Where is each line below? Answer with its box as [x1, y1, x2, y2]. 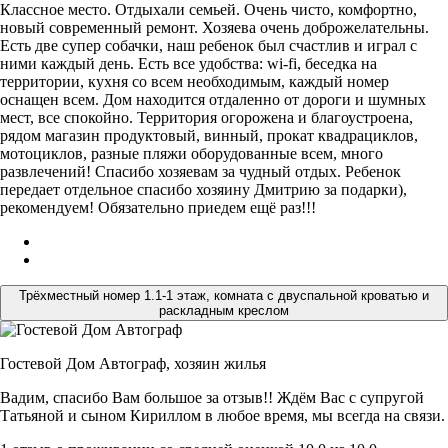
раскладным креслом [159, 303, 289, 319]
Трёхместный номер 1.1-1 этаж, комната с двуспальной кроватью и [19, 288, 429, 304]
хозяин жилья [174, 355, 266, 373]
